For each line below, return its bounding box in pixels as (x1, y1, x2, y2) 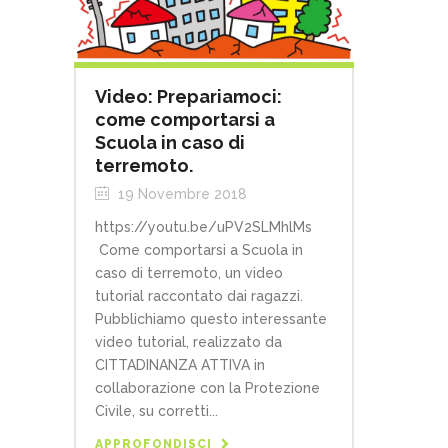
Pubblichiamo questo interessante (95, 311, 327, 328)
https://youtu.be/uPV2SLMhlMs (95, 219, 312, 236)
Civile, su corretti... (95, 403, 218, 420)
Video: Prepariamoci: (95, 86, 282, 108)
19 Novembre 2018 (114, 186, 247, 203)
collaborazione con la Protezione (95, 380, 320, 397)
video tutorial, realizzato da (95, 334, 282, 351)
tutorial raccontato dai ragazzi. (95, 288, 303, 305)
